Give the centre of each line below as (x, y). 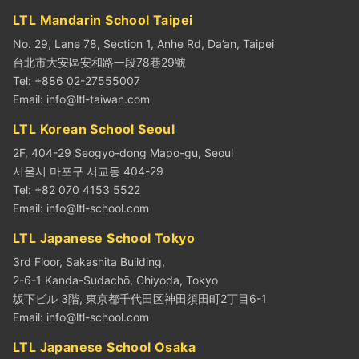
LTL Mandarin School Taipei (103, 20)
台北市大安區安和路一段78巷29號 (99, 63)
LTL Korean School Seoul (94, 129)
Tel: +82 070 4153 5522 (77, 190)
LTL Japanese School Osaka (104, 347)
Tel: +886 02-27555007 (77, 81)
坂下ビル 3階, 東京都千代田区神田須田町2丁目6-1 (140, 299)
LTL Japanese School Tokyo (104, 238)
